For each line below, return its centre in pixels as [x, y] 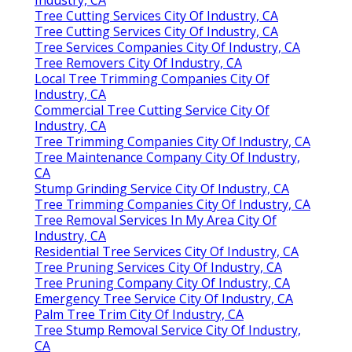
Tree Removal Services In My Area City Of [156, 220]
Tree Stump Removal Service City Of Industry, [168, 330]
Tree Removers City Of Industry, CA [138, 62]
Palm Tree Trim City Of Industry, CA [139, 314]
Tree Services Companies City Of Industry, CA [167, 47]
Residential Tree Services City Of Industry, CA [167, 251]
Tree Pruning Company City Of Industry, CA [162, 282]
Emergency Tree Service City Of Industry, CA [164, 298]
